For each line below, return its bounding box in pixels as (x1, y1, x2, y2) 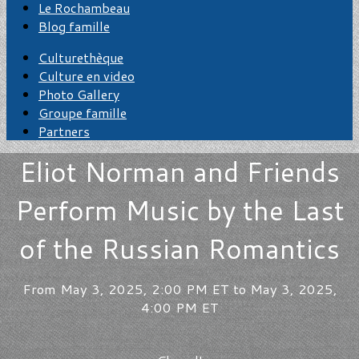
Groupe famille (38, 103, 127, 122)
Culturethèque (38, 48, 123, 67)
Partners (38, 122, 90, 140)
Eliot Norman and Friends (19, 152, 340, 191)
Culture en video (38, 67, 135, 85)
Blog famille (38, 17, 110, 35)
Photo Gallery (38, 85, 119, 103)
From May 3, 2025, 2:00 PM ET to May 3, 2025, (22, 280, 337, 298)
